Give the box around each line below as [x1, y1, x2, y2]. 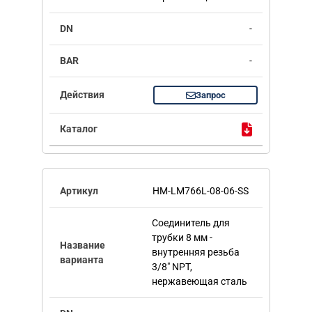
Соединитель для [151, 217, 230, 229]
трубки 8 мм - [151, 232, 212, 244]
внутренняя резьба [151, 247, 240, 258]
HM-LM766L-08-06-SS [153, 185, 249, 197]
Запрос [195, 90, 226, 101]
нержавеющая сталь [151, 276, 247, 288]
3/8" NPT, [151, 261, 192, 273]
